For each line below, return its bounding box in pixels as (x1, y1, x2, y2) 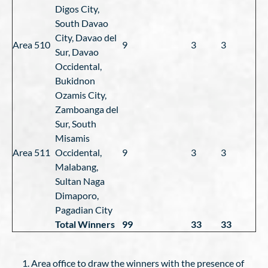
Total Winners (55, 218, 115, 230)
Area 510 (13, 39, 50, 50)
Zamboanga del (55, 103, 118, 115)
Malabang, (55, 161, 98, 172)
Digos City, (55, 3, 99, 14)
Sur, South (55, 118, 96, 129)
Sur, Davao (55, 46, 99, 57)
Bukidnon (55, 75, 95, 86)
